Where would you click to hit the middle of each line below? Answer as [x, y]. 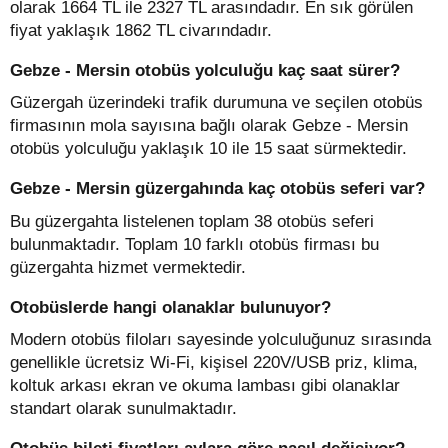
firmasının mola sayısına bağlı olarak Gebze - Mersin [209, 125]
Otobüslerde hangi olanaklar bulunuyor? [170, 307]
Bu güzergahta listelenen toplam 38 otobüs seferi [192, 221]
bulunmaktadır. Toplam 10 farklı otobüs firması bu [194, 244]
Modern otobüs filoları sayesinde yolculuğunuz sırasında [220, 339]
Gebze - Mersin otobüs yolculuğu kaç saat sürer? [205, 70]
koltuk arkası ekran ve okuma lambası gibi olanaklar [205, 385]
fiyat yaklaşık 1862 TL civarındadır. [141, 30]
